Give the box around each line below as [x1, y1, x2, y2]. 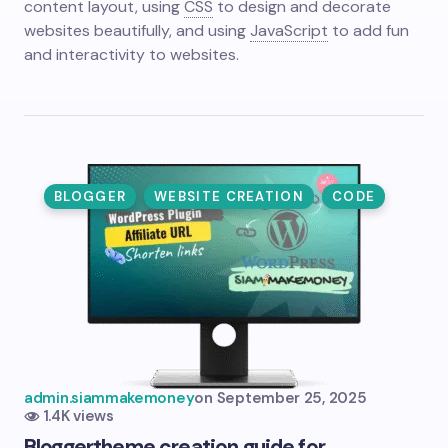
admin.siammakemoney [24, 388, 195, 408]
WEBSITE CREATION [154, 188, 304, 205]
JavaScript [250, 20, 328, 41]
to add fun [332, 20, 409, 41]
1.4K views [42, 406, 114, 426]
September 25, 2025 [216, 388, 367, 408]
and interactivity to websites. [24, 44, 239, 65]
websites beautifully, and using [24, 20, 246, 41]
